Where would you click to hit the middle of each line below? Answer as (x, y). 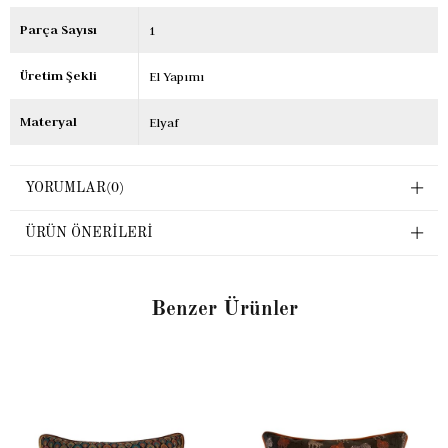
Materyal (48, 121)
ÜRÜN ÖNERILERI (89, 232)
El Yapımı (177, 75)
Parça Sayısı (58, 29)
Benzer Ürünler (224, 309)
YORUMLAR (65, 187)
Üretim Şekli (58, 75)
